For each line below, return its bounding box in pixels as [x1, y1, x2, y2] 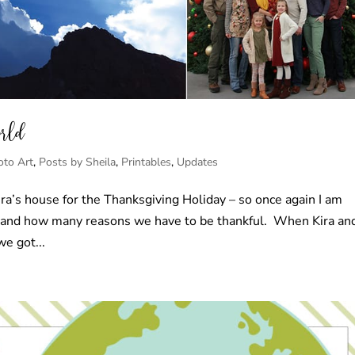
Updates [177, 155, 219, 170]
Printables [121, 155, 172, 170]
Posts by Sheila [39, 155, 116, 170]
